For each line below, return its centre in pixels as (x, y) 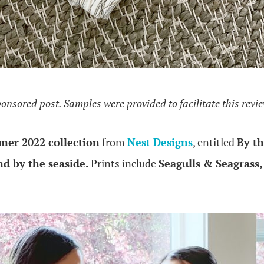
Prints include (123, 163)
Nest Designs (160, 142)
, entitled (215, 142)
